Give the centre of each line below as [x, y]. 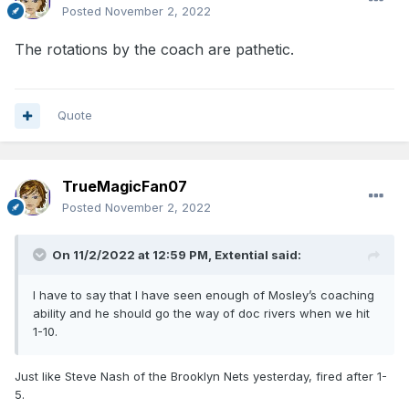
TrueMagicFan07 [125, 187]
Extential [241, 255]
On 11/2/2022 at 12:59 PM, [133, 255]
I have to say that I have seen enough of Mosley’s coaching [204, 295]
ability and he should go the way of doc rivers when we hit [201, 314]
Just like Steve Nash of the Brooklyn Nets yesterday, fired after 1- [201, 377]
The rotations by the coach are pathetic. [154, 50]
